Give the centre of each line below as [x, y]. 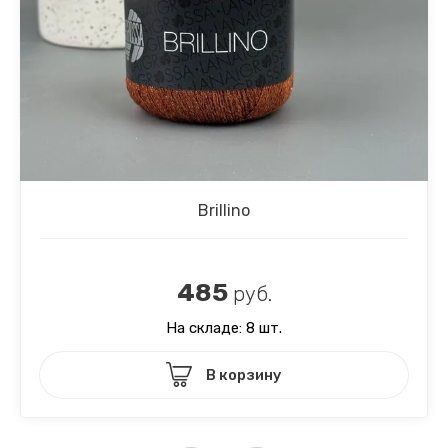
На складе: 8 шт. [224, 327]
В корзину [244, 374]
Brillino [224, 210]
